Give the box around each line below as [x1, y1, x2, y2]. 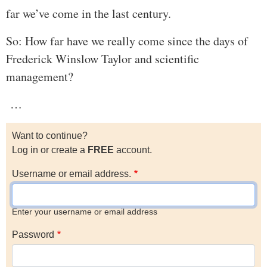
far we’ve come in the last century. [6, 5, 171, 22]
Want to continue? [12, 131, 88, 141]
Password [12, 229, 54, 240]
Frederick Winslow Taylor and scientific [6, 51, 199, 67]
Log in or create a [12, 145, 88, 156]
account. [114, 145, 152, 156]
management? [6, 69, 73, 85]
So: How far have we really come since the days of [6, 33, 248, 49]
